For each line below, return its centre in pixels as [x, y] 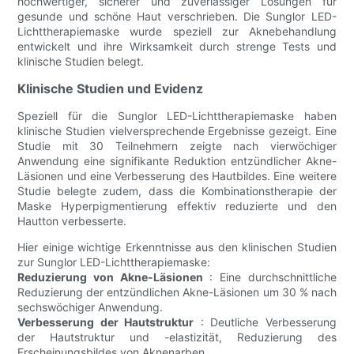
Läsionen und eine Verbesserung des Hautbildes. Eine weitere [177, 175]
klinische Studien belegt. [81, 61]
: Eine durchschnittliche [269, 277]
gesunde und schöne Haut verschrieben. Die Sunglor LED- [177, 16]
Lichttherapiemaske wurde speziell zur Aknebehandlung [177, 31]
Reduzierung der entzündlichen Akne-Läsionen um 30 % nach [177, 292]
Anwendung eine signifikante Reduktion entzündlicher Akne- [177, 160]
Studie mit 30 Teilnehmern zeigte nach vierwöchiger [177, 145]
